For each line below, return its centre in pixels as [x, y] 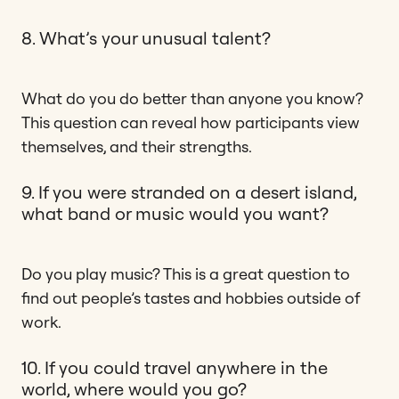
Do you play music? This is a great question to [186, 273]
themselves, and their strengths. [137, 146]
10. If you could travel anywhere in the [175, 367]
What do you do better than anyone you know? [192, 98]
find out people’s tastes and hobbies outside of [191, 297]
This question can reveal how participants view [191, 122]
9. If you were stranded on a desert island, [189, 191]
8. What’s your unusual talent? [146, 37]
